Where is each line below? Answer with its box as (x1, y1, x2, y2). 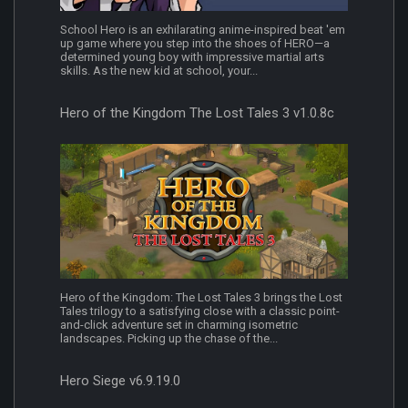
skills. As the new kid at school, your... (60, 64, 258, 78)
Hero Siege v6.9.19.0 (60, 372, 180, 389)
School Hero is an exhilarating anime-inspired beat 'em (60, 23, 345, 37)
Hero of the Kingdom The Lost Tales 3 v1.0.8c (60, 105, 334, 122)
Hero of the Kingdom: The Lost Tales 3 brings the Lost (60, 290, 342, 304)
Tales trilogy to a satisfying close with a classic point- (60, 303, 340, 318)
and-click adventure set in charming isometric (60, 317, 298, 331)
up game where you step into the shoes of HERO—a (60, 36, 330, 51)
